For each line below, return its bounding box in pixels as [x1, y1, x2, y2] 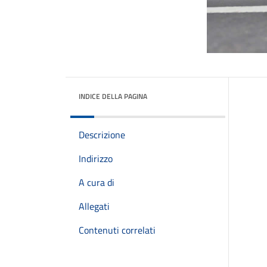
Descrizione [79, 128, 125, 142]
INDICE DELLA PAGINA [79, 91, 147, 102]
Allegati [79, 199, 110, 213]
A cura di [79, 175, 114, 190]
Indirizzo [79, 151, 113, 166]
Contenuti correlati [79, 223, 156, 237]
